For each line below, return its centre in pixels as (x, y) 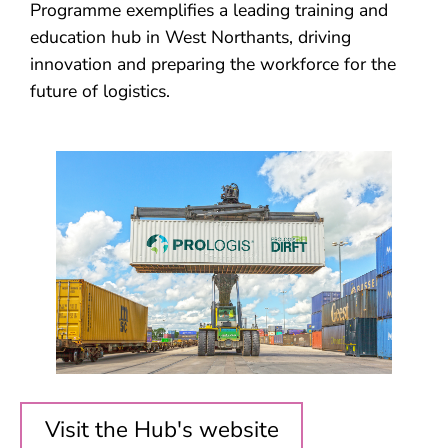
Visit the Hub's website (161, 430)
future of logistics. (100, 91)
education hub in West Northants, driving (190, 37)
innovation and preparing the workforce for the (213, 64)
